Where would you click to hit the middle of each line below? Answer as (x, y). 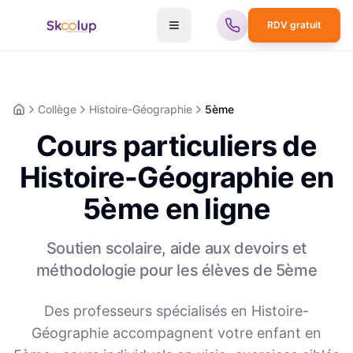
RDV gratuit (294, 25)
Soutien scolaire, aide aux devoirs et (176, 248)
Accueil (30, 116)
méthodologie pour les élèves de (156, 270)
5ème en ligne (176, 209)
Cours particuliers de (176, 146)
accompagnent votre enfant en (215, 333)
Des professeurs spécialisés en (148, 311)
